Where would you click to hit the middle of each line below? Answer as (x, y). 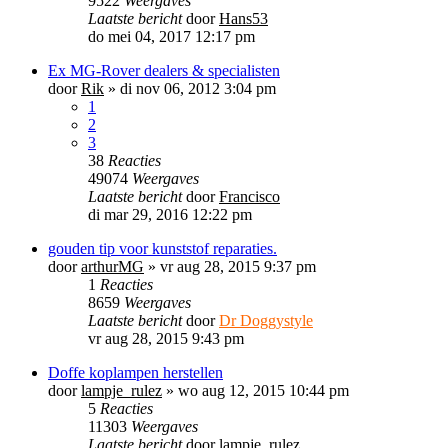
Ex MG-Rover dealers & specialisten (164, 70)
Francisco (249, 196)
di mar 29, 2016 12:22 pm (170, 214)
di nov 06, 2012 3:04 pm (198, 88)
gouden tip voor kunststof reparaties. (162, 248)
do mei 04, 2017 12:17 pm (171, 36)
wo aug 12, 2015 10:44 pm (263, 390)
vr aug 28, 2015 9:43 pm (166, 338)
